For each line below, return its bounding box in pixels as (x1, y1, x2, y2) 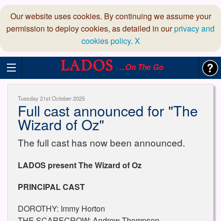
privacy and (174, 23, 215, 34)
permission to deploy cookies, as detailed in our (6, 23, 174, 34)
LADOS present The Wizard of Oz (18, 159, 142, 171)
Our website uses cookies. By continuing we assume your (10, 10, 211, 22)
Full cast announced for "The (18, 100, 198, 121)
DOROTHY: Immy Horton (18, 203, 105, 215)
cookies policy (81, 35, 131, 46)
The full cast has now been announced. (18, 136, 185, 149)
